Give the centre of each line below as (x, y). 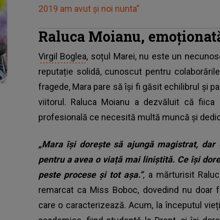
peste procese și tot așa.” (91, 175)
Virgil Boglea (62, 56)
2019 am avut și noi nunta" (89, 9)
